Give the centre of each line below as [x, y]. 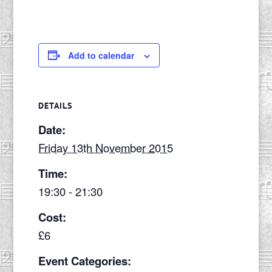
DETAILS [55, 105]
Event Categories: [84, 260]
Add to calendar [101, 55]
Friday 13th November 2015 [105, 147]
